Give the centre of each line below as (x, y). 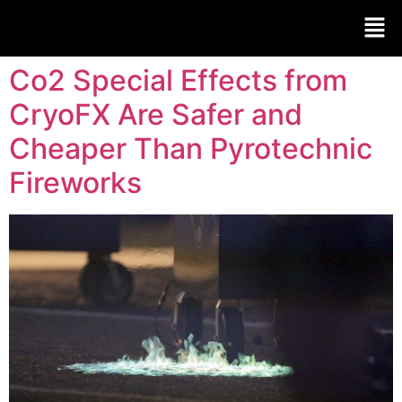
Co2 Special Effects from (178, 81)
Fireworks (75, 183)
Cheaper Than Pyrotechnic (191, 149)
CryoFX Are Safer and (156, 115)
